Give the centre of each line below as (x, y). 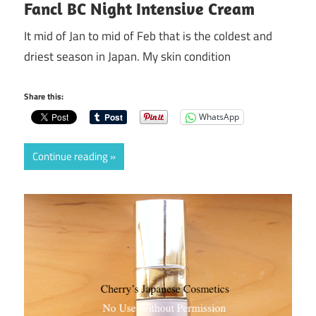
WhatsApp (219, 117)
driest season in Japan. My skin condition (127, 57)
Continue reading (70, 156)
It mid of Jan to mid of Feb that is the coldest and (148, 36)
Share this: (44, 96)
